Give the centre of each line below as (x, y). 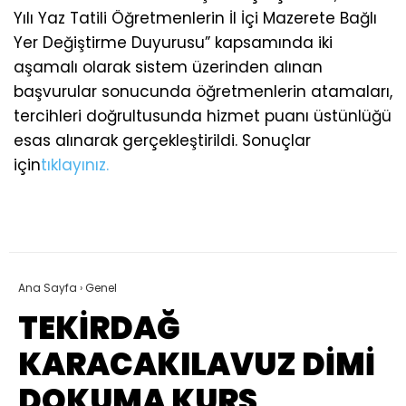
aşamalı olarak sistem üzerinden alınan (168, 68)
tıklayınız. (75, 165)
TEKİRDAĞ (99, 329)
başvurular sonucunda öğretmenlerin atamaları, (203, 92)
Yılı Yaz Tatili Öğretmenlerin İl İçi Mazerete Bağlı (195, 19)
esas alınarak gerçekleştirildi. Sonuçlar (162, 141)
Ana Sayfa (48, 288)
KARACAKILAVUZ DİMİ (197, 365)
